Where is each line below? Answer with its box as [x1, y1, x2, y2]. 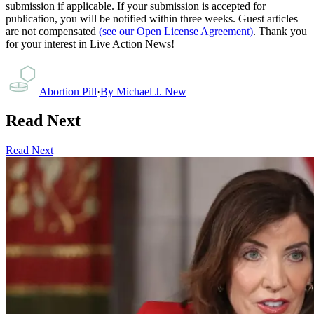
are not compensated [6, 25, 96, 37]
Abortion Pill [39, 85, 97, 97]
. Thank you [253, 25, 307, 37]
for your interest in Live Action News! [6, 37, 175, 50]
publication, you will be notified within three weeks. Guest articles [6, 12, 298, 25]
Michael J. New [116, 85, 186, 97]
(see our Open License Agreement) [99, 25, 253, 37]
